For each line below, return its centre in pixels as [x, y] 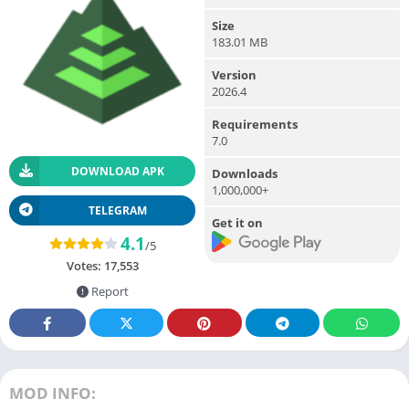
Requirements [255, 124]
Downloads [245, 173]
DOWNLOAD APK [117, 171]
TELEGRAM [117, 210]
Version [234, 74]
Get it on [237, 222]
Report [108, 291]
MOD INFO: [52, 393]
